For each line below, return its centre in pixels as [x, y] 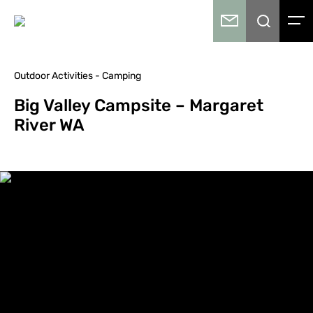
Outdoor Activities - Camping [78, 76]
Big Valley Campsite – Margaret [139, 105]
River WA [49, 125]
